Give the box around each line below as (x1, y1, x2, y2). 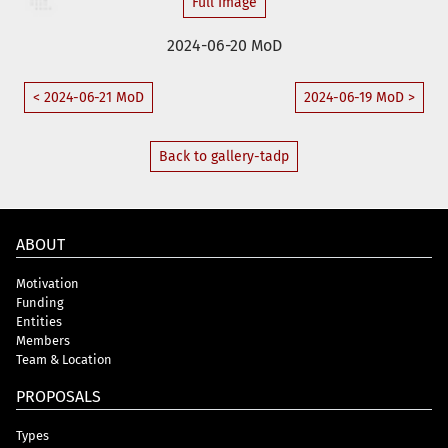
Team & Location (16, 351, 112, 367)
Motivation (16, 275, 79, 291)
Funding (16, 294, 64, 310)
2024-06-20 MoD (166, 35, 282, 55)
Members (16, 332, 70, 348)
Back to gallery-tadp (159, 147, 289, 165)
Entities (16, 313, 62, 329)
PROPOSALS (16, 386, 101, 406)
